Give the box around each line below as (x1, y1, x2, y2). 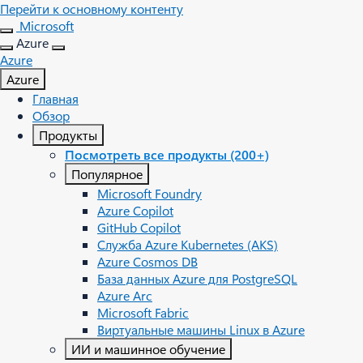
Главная (32, 90, 79, 107)
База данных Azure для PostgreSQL (97, 270, 297, 287)
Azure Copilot (97, 202, 173, 219)
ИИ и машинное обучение (71, 340, 225, 357)
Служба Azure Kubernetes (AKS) (97, 236, 278, 253)
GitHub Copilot (97, 219, 181, 236)
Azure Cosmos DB (97, 253, 198, 270)
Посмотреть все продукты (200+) (65, 146, 269, 163)
